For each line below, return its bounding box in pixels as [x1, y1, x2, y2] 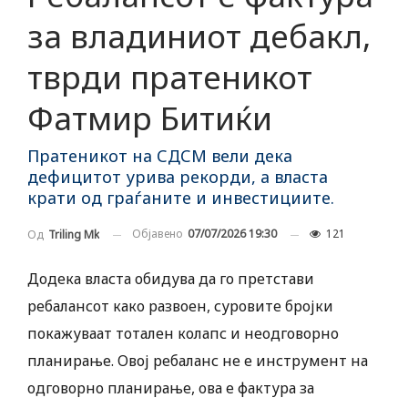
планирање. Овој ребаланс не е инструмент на [27, 351, 368, 372]
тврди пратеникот [27, 56, 312, 99]
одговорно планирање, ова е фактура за [27, 378, 314, 399]
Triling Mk [48, 227, 99, 243]
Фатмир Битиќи [27, 97, 272, 140]
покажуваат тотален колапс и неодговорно [27, 323, 339, 344]
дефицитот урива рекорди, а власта [27, 166, 328, 189]
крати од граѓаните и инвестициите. [27, 187, 334, 209]
